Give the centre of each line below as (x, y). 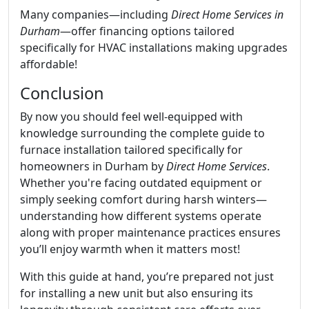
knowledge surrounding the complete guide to (142, 133)
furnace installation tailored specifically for (131, 150)
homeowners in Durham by (93, 166)
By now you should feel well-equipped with (131, 117)
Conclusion (62, 93)
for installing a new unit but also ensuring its (137, 293)
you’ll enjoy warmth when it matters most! (130, 249)
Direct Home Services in (227, 14)
